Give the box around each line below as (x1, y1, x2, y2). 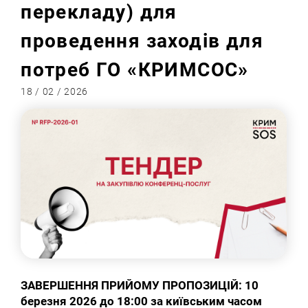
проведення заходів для (21, 30, 263, 53)
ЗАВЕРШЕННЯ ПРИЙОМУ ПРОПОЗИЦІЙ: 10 (21, 278, 259, 293)
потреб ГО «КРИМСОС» (21, 58, 249, 82)
